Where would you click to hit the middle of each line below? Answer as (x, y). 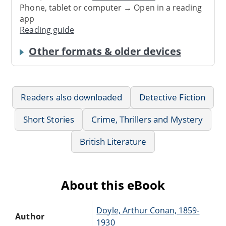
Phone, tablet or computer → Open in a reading (111, 8)
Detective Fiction (172, 97)
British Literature (113, 141)
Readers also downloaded (72, 97)
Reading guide (47, 30)
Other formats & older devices (105, 51)
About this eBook (113, 185)
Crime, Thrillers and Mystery (147, 119)
